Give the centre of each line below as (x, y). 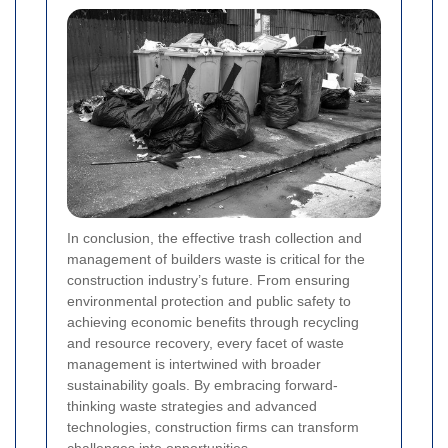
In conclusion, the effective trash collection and (214, 237)
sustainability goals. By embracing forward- (202, 384)
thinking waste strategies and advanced (192, 405)
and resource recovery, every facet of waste (205, 342)
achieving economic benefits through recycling (213, 321)
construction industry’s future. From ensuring (208, 279)
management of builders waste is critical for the (216, 258)
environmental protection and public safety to (209, 300)
